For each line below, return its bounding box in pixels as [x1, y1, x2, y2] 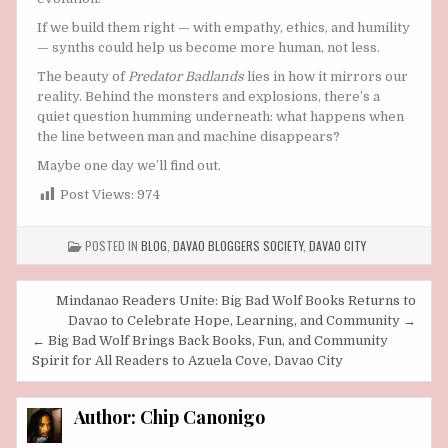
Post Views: [60, 187, 134, 203]
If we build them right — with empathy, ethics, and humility [37, 20, 410, 36]
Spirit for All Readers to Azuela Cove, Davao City [32, 352, 343, 368]
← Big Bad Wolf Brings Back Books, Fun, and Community [32, 332, 388, 348]
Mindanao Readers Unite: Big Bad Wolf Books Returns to [56, 292, 416, 308]
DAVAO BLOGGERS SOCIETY [172, 236, 303, 254]
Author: [74, 404, 141, 429]
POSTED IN [81, 236, 141, 254]
